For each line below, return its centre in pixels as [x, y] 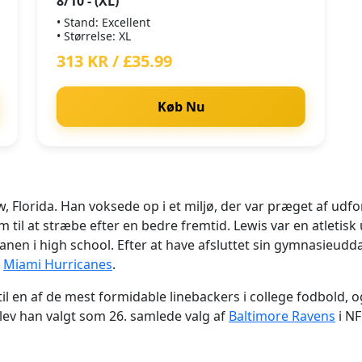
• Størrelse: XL [94, 36]
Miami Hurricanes [58, 264]
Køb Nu [181, 107]
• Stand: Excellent [103, 22]
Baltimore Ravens [282, 316]
